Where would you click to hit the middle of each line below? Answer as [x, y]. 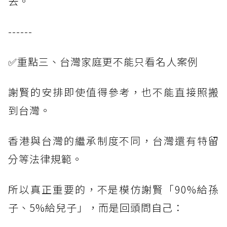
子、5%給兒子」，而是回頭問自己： [96, 208]
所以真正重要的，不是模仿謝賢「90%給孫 [113, 190]
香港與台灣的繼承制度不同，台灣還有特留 [113, 141]
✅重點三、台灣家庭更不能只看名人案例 [103, 62]
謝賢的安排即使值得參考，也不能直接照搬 [113, 92]
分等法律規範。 [45, 159]
